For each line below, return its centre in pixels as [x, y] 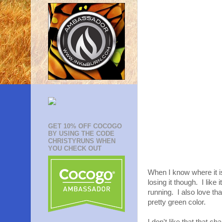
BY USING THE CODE [81, 134]
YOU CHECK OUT [75, 149]
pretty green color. [177, 202]
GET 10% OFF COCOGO [85, 126]
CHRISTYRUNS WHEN [82, 141]
